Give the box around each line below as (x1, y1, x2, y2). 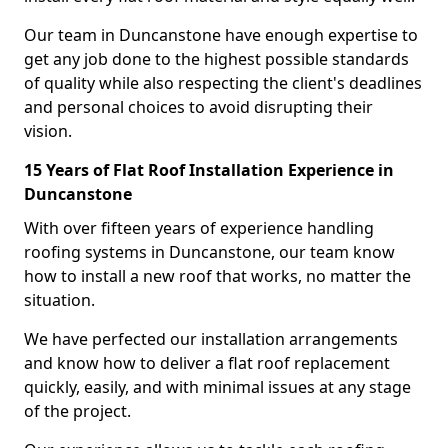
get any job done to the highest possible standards (24, 48, 409, 70)
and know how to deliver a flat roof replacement (24, 352, 390, 374)
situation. (24, 289, 95, 311)
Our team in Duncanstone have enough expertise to (24, 24, 418, 46)
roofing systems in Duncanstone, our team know (24, 241, 395, 263)
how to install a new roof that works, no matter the (24, 265, 411, 287)
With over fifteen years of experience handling (24, 217, 374, 239)
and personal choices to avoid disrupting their (24, 96, 373, 118)
